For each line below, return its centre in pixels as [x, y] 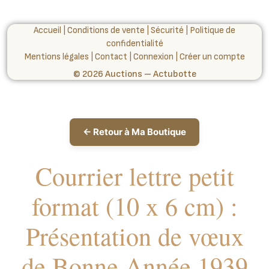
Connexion [153, 57]
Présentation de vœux [134, 236]
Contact [111, 57]
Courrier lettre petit [134, 176]
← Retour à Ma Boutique [134, 132]
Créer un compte [212, 57]
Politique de [213, 30]
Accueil [47, 30]
